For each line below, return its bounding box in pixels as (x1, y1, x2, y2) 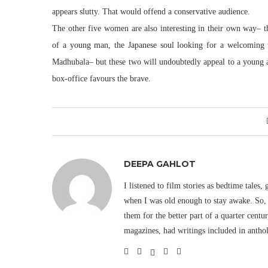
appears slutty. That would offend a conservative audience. (52, 7, 250, 16)
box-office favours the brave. (52, 74, 151, 83)
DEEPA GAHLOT (124, 159, 196, 169)
